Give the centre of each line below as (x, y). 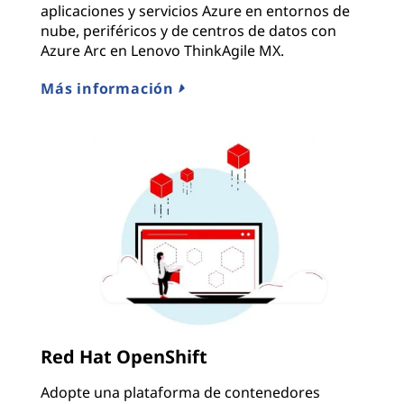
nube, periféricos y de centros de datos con (188, 30)
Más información (110, 88)
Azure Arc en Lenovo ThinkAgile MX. (162, 50)
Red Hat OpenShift (124, 356)
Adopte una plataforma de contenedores (180, 392)
